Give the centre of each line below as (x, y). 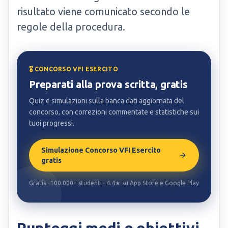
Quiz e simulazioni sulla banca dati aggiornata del (107, 101)
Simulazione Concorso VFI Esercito (101, 150)
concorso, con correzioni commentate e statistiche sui (114, 112)
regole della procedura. (71, 27)
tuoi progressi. (52, 123)
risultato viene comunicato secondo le (103, 11)
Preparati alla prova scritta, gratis (108, 84)
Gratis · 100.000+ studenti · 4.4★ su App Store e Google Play (114, 183)
